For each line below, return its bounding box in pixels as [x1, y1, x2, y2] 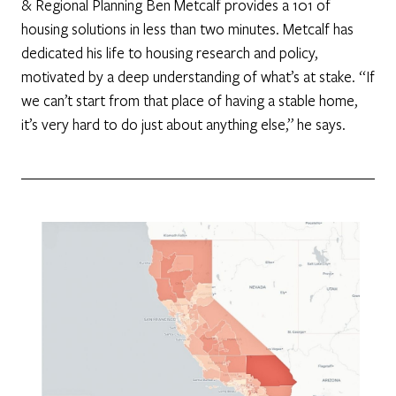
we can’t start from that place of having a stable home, [21, 90, 357, 111]
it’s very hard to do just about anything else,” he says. [21, 114, 346, 135]
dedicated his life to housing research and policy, [21, 42, 317, 64]
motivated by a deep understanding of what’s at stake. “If [21, 66, 375, 88]
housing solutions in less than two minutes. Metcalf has [21, 19, 354, 40]
